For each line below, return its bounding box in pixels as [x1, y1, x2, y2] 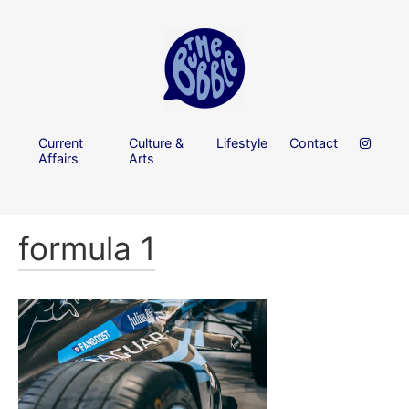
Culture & [129, 134, 184, 151]
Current [38, 134, 83, 151]
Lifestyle [216, 134, 267, 151]
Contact [289, 134, 338, 151]
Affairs [38, 150, 79, 166]
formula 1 [18, 229, 155, 268]
